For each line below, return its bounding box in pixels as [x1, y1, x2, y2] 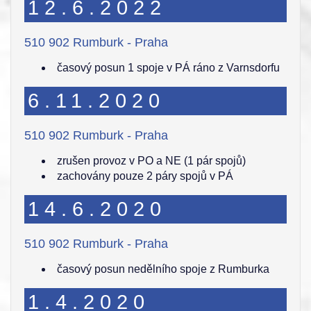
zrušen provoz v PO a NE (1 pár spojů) [57, 155, 246, 167]
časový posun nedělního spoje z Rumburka [57, 263, 269, 275]
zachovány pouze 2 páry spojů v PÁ [57, 170, 233, 182]
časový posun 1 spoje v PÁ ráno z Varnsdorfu [57, 62, 280, 74]
